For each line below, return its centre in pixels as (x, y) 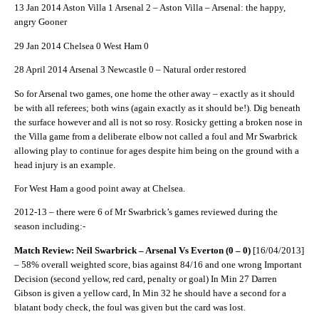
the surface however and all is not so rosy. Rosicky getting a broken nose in (158, 122)
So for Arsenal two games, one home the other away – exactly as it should (155, 93)
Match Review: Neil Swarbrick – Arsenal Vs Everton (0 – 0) (132, 250)
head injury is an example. (65, 164)
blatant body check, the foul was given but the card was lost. (130, 307)
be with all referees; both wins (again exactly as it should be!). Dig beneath (157, 108)
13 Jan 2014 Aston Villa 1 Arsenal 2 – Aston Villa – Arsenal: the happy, (150, 8)
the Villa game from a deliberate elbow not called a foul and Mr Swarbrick (156, 136)
